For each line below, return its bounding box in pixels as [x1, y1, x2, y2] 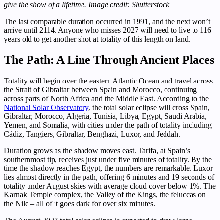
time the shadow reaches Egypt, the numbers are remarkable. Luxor [4, 164, 213, 172]
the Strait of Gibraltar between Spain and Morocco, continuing [4, 85, 197, 94]
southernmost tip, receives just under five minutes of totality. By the [4, 155, 212, 164]
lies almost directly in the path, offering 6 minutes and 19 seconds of [4, 172, 214, 181]
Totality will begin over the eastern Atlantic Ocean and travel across [4, 76, 213, 85]
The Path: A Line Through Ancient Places [4, 53, 214, 66]
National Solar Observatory [4, 103, 88, 111]
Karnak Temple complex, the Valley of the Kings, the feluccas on [4, 190, 206, 199]
